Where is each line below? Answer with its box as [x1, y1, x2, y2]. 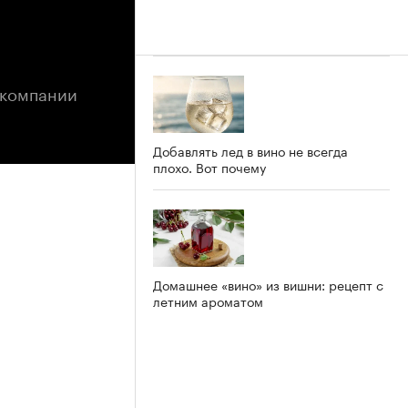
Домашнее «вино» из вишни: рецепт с [153, 273, 383, 294]
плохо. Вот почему [153, 156, 266, 177]
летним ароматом [153, 290, 263, 311]
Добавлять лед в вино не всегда [153, 139, 348, 160]
